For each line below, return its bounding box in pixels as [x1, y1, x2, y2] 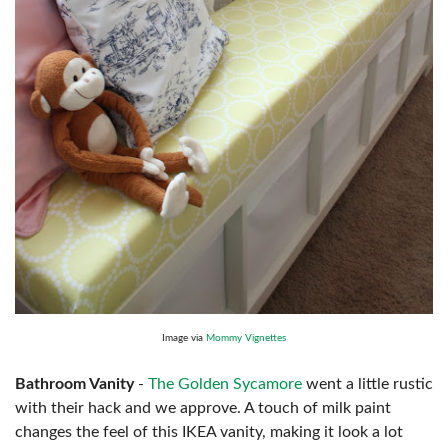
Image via [162, 332, 206, 343]
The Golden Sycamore [148, 375, 302, 392]
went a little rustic [302, 375, 433, 392]
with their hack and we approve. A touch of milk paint [15, 399, 391, 416]
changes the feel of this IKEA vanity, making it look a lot [15, 423, 403, 440]
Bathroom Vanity [15, 375, 134, 392]
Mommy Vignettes [206, 332, 286, 343]
